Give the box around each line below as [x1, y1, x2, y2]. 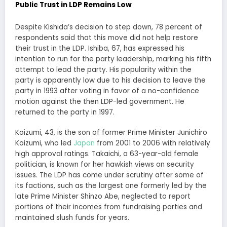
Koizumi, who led [15, 138, 73, 148]
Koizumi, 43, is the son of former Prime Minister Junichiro [15, 127, 207, 137]
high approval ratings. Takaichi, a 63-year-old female [15, 148, 199, 159]
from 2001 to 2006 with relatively [95, 138, 210, 148]
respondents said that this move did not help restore [15, 32, 198, 43]
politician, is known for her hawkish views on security [15, 159, 194, 169]
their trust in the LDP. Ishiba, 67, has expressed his [15, 43, 184, 53]
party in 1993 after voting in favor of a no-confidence [15, 86, 199, 96]
